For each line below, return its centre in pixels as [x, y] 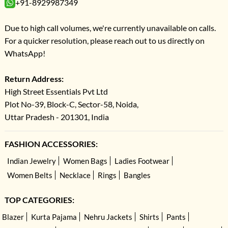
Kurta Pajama [54, 217]
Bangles [137, 175]
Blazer [13, 217]
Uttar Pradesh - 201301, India [56, 117]
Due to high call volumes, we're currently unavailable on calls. [110, 28]
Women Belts [30, 175]
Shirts [149, 217]
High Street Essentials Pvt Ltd [56, 92]
